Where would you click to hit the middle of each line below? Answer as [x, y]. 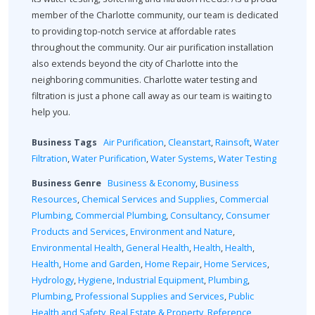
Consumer [248, 216]
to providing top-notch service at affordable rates [134, 31]
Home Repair [172, 264]
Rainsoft [232, 143]
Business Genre [66, 184]
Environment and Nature [181, 232]
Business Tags [64, 143]
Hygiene [95, 281]
